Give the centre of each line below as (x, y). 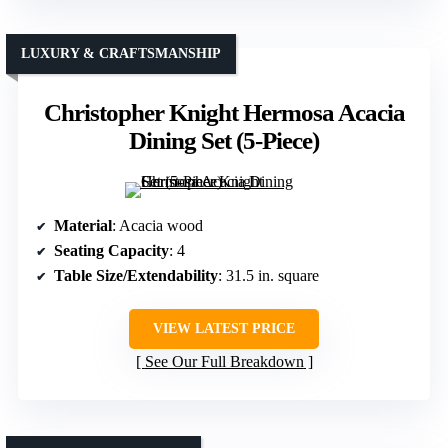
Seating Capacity (111, 251)
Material (83, 226)
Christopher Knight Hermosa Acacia (224, 113)
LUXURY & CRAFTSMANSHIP (121, 54)
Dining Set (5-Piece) (224, 141)
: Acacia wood (157, 226)
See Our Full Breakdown (224, 362)
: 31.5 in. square (268, 276)
